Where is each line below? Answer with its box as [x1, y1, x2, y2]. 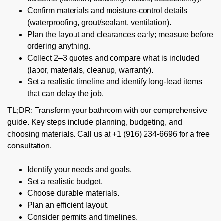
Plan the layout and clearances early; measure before [27, 30, 213, 38]
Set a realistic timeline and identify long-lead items [27, 77, 202, 86]
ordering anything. [27, 42, 90, 50]
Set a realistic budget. [27, 177, 103, 185]
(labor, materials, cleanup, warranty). [27, 66, 153, 74]
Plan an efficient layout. [27, 201, 109, 209]
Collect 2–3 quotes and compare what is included [27, 54, 199, 62]
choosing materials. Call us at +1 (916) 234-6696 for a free [7, 130, 210, 138]
